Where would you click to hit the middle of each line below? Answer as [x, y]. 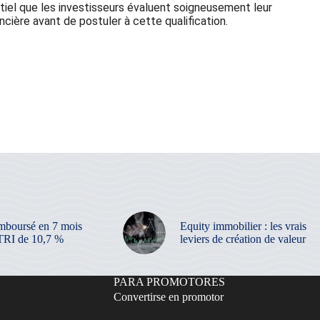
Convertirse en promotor [169, 296]
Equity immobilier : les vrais [243, 226]
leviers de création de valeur [242, 239]
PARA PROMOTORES [170, 281]
